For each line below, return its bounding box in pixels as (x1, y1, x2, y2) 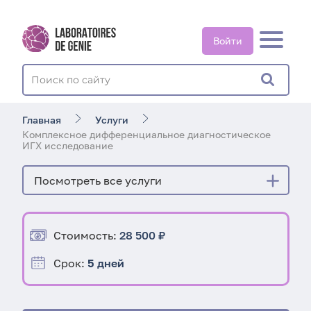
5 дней (87, 255, 124, 270)
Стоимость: (53, 228, 119, 242)
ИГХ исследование (22, 140, 113, 151)
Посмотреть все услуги (34, 173, 162, 187)
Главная (22, 114, 61, 126)
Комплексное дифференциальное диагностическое (22, 128, 271, 140)
